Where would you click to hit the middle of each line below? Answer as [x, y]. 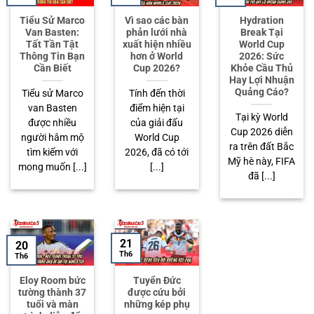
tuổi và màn [52, 304]
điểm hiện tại [157, 108]
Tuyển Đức [157, 280]
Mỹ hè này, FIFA [262, 162]
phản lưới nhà [157, 33]
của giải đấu [157, 123]
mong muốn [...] [52, 167]
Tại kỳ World [261, 117]
